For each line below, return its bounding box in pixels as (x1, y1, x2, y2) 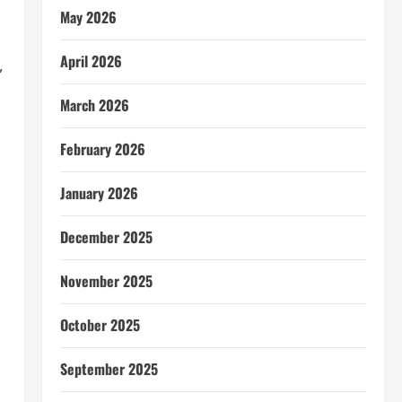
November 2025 (59, 270, 153, 292)
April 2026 (59, 50, 122, 72)
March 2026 (59, 94, 129, 116)
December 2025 (59, 226, 153, 248)
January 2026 (59, 182, 138, 204)
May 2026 (59, 6, 117, 28)
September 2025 (59, 358, 158, 380)
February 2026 (59, 138, 145, 160)
